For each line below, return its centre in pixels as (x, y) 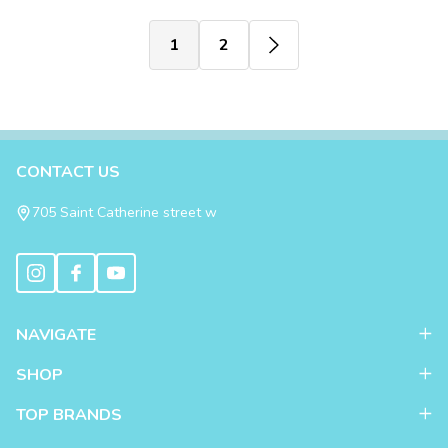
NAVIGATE (56, 335)
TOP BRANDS (69, 415)
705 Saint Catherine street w (124, 212)
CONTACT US (68, 172)
